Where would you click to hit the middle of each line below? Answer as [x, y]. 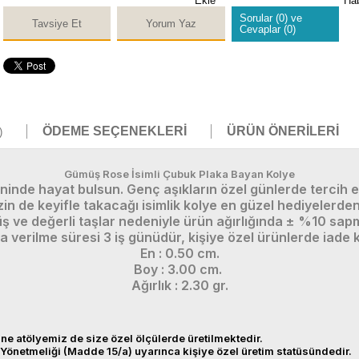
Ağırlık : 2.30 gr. [179, 285]
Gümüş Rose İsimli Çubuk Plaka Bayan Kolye [179, 174]
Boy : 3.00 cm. [179, 269]
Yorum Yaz [171, 24]
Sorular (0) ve [270, 18]
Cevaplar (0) [267, 29]
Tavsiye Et [57, 24]
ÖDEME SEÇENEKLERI [115, 131]
